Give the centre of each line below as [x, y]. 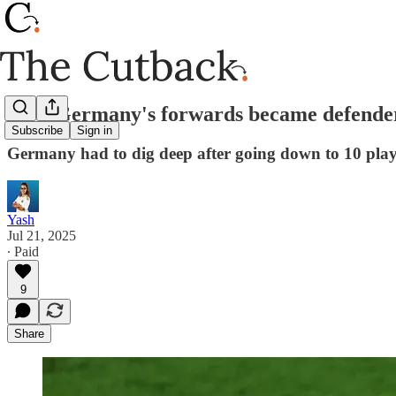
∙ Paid [23, 251]
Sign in [95, 131]
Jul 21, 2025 [42, 235]
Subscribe [37, 131]
